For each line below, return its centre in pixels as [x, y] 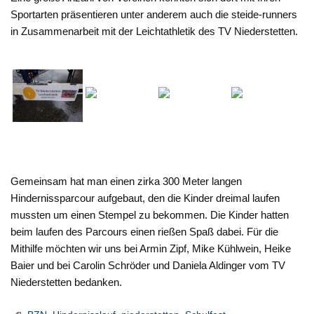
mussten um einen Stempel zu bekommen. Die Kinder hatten [150, 214]
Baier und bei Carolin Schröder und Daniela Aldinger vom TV [148, 265]
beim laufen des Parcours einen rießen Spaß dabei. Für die [145, 231]
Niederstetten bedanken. [67, 282]
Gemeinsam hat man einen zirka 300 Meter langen [127, 181]
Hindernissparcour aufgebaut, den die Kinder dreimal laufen [145, 198]
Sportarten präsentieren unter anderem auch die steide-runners [154, 14]
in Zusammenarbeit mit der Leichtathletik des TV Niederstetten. [155, 31]
